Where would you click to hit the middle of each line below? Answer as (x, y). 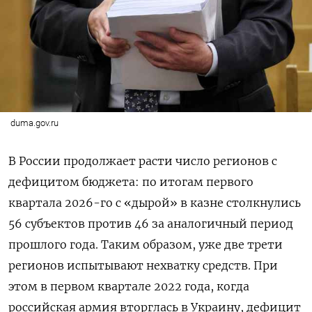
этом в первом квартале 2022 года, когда (129, 287)
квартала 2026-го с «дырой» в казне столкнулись (155, 203)
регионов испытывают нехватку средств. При (143, 266)
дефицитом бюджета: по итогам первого (131, 182)
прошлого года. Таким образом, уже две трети (146, 245)
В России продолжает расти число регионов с (143, 161)
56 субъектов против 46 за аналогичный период (151, 224)
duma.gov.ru (34, 123)
